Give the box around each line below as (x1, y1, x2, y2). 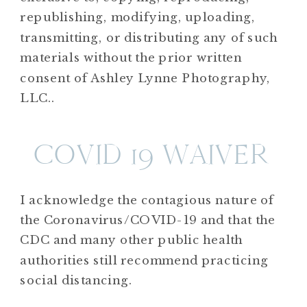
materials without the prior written (20, 50, 242, 65)
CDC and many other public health (20, 232, 243, 247)
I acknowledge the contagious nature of (20, 192, 275, 207)
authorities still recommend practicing (20, 253, 269, 268)
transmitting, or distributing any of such (20, 30, 278, 45)
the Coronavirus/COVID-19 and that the (20, 212, 276, 228)
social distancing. (20, 273, 136, 288)
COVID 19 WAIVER (32, 136, 269, 172)
